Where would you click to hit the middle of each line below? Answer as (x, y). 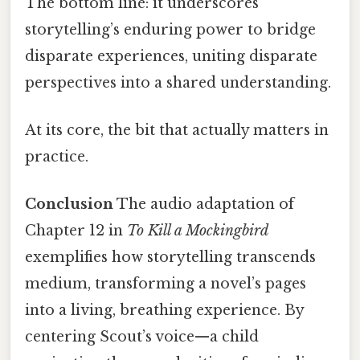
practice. (57, 157)
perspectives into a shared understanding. (178, 82)
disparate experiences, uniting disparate (171, 56)
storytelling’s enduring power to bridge (170, 29)
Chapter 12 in (76, 231)
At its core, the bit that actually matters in (177, 131)
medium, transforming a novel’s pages (166, 284)
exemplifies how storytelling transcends (170, 258)
